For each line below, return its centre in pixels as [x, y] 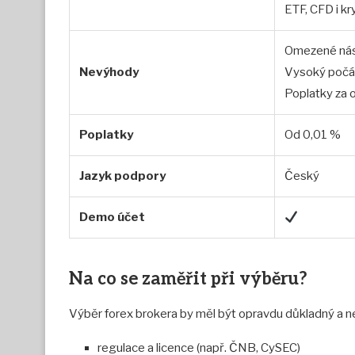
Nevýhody [109, 73]
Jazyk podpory [122, 176]
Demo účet [112, 218]
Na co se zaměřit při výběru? [188, 279]
